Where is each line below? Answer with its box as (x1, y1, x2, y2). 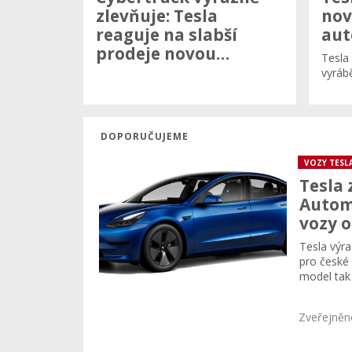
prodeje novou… (96, 42, 229, 64)
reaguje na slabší (96, 23, 237, 46)
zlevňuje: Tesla (96, 4, 218, 27)
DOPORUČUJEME (101, 130, 189, 143)
